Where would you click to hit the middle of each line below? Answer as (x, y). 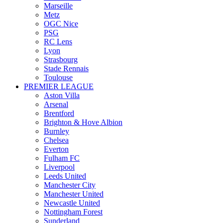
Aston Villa (62, 96)
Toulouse (58, 78)
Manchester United (74, 194)
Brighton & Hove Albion (83, 122)
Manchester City (70, 185)
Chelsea (56, 140)
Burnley (56, 131)
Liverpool (59, 167)
